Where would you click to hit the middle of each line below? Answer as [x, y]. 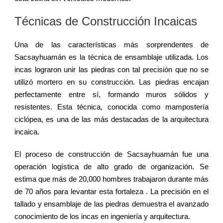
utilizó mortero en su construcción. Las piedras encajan [111, 82]
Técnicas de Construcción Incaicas [106, 21]
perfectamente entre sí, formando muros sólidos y [111, 94]
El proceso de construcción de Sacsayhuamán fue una [111, 154]
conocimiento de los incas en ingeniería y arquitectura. [102, 216]
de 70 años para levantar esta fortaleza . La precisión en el [111, 191]
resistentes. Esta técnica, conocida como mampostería [111, 107]
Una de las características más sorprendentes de [111, 44]
